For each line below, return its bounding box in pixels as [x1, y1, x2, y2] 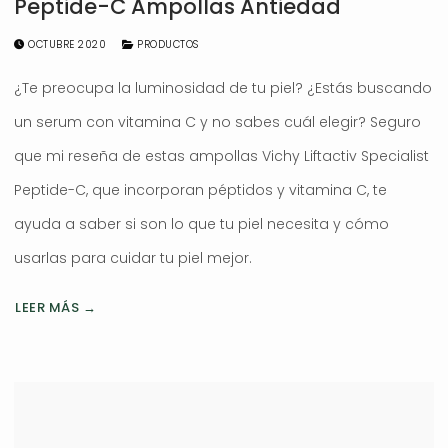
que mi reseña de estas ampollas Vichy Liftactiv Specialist [14, 146, 429, 167]
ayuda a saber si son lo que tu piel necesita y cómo [14, 214, 389, 235]
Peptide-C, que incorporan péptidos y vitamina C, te [14, 180, 387, 201]
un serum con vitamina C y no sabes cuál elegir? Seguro [14, 112, 421, 133]
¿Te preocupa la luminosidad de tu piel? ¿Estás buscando [14, 78, 432, 99]
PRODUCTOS [133, 37, 199, 53]
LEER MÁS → [15, 298, 96, 318]
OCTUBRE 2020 [28, 37, 106, 53]
